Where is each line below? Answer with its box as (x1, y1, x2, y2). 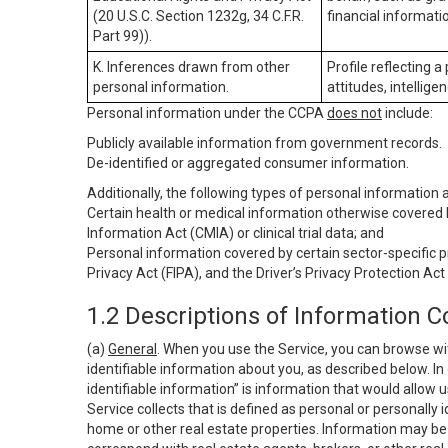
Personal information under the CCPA (87, 105, 327, 121)
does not (327, 105, 382, 121)
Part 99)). (93, 28, 152, 44)
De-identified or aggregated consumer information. (87, 155, 409, 171)
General (108, 341, 157, 357)
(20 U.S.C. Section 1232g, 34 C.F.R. (93, 8, 304, 24)
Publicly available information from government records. (87, 135, 442, 151)
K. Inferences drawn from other (93, 59, 290, 75)
